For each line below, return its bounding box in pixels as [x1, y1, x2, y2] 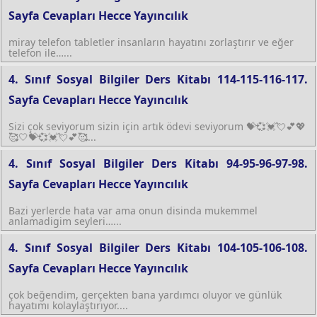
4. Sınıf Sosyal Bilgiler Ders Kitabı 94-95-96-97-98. [8, 155, 308, 171]
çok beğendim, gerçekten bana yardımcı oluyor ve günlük [8, 287, 282, 301]
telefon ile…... [8, 45, 72, 59]
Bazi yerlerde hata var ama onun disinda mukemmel [8, 203, 258, 217]
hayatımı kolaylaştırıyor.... [8, 298, 128, 312]
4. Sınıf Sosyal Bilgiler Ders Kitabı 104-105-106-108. [8, 239, 308, 255]
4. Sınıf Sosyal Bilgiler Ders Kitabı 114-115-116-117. [8, 71, 308, 87]
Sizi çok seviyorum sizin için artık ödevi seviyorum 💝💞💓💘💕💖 [8, 119, 306, 133]
